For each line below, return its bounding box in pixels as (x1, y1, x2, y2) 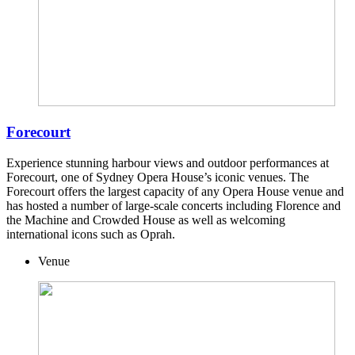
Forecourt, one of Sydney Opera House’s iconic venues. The (6, 170, 309, 185)
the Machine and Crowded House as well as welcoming (6, 213, 285, 227)
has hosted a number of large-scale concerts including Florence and (6, 199, 341, 213)
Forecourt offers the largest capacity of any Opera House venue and (6, 185, 344, 199)
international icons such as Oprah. (6, 227, 175, 242)
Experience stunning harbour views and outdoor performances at (6, 156, 329, 170)
